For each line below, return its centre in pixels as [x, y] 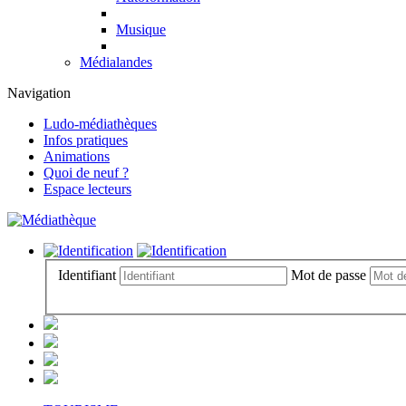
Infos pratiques [86, 140]
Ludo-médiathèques [100, 124]
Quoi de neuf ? [86, 173]
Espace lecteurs [87, 189]
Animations [77, 156]
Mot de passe [329, 275]
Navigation [39, 93]
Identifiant [87, 275]
